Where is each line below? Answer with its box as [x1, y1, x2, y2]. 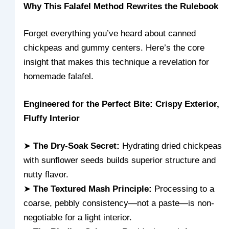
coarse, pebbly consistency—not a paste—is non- [24, 198, 215, 208]
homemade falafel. [24, 72, 94, 82]
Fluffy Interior [24, 113, 80, 123]
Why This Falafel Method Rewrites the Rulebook [24, 1, 219, 11]
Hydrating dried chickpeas [120, 141, 222, 151]
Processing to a [152, 184, 215, 194]
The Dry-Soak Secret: [33, 141, 120, 151]
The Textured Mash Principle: [33, 184, 152, 194]
